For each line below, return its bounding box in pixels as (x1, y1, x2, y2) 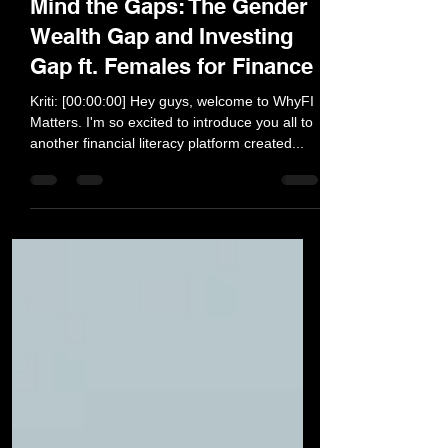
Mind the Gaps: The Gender (30, 73, 308, 99)
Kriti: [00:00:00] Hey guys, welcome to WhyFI (30, 173, 314, 189)
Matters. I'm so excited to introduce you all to (30, 194, 313, 210)
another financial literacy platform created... (30, 215, 304, 231)
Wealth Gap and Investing (30, 103, 293, 129)
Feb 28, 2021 (30, 29, 102, 43)
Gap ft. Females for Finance (30, 133, 313, 159)
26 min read (120, 29, 185, 43)
